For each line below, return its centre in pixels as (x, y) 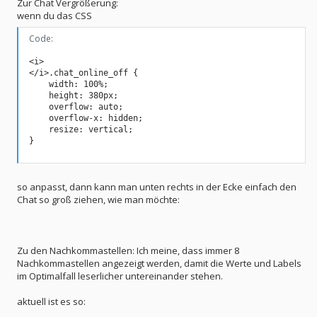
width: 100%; (69, 84)
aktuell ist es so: (51, 301)
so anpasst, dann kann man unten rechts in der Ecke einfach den (157, 187)
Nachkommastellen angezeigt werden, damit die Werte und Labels (159, 263)
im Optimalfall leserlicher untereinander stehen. (120, 276)
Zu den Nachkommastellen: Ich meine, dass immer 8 (128, 250)
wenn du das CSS (54, 16)
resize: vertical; (81, 129)
